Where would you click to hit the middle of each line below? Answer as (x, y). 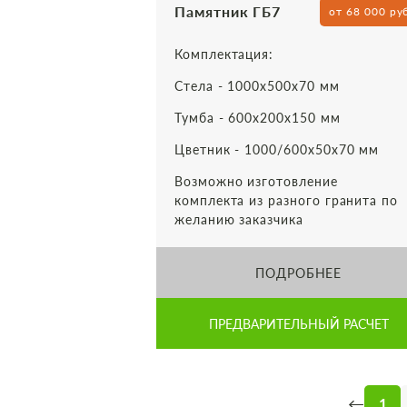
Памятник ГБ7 (228, 11)
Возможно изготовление (256, 181)
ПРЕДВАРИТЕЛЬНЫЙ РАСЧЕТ (298, 323)
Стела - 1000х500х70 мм (257, 86)
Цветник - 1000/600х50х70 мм (277, 149)
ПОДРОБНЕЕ (298, 273)
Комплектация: (224, 54)
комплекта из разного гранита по (287, 200)
